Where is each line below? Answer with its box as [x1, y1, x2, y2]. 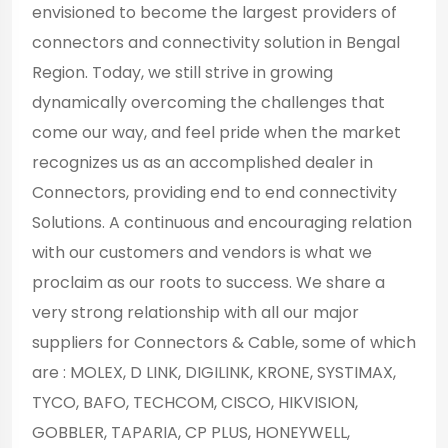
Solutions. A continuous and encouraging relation [32, 211, 412, 235]
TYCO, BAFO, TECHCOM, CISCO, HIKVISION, [32, 391, 358, 415]
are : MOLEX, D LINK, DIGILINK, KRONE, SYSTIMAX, [32, 361, 396, 385]
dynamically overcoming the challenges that [32, 91, 385, 115]
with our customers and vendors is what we [32, 241, 372, 265]
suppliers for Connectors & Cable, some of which [32, 331, 416, 355]
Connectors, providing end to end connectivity [32, 181, 397, 205]
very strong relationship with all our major [32, 301, 359, 325]
